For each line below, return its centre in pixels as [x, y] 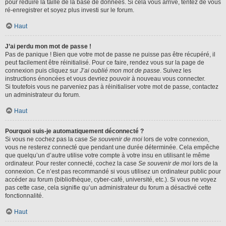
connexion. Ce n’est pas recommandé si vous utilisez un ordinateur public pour [113, 172]
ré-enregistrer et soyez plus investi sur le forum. [70, 10]
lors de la [205, 163]
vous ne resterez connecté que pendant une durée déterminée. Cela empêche [112, 147]
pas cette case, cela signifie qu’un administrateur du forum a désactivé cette [108, 188]
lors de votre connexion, [176, 139]
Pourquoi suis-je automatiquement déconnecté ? [74, 131]
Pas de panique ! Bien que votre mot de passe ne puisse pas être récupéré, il [110, 54]
